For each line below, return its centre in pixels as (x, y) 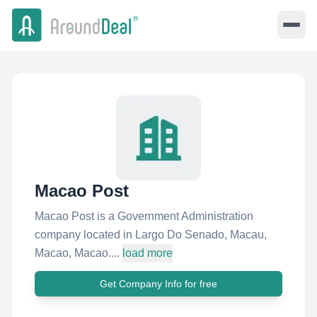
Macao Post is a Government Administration (144, 216)
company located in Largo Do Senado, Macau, (151, 235)
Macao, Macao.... (77, 253)
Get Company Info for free (158, 284)
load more (148, 253)
